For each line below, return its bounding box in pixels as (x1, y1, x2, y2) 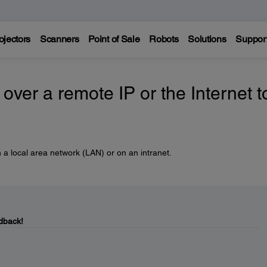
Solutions (188, 33, 226, 45)
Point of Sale (88, 33, 140, 45)
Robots (149, 33, 179, 45)
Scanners (39, 33, 79, 45)
